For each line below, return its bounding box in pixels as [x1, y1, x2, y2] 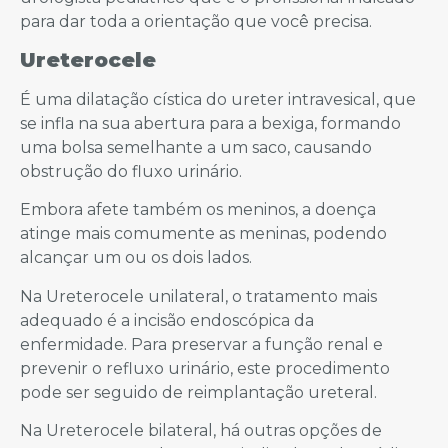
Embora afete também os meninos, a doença [20, 200, 376, 220]
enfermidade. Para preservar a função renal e [20, 334, 383, 354]
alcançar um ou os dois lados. [20, 248, 252, 268]
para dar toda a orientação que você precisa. [20, 11, 372, 31]
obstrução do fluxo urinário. [20, 161, 242, 181]
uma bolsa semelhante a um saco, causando [20, 137, 372, 157]
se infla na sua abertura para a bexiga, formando [20, 113, 401, 133]
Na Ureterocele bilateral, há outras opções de [20, 421, 382, 441]
